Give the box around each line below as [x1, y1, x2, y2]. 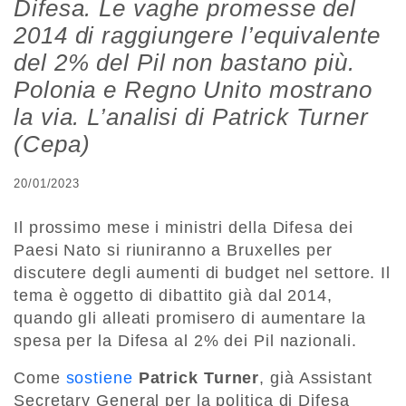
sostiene [65, 368, 133, 387]
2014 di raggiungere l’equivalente [14, 21, 381, 49]
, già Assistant [259, 368, 372, 387]
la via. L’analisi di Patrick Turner [14, 102, 369, 130]
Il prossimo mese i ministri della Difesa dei [14, 217, 353, 237]
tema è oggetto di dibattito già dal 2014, [14, 285, 333, 304]
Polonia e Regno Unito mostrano [14, 75, 372, 103]
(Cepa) [14, 130, 91, 158]
